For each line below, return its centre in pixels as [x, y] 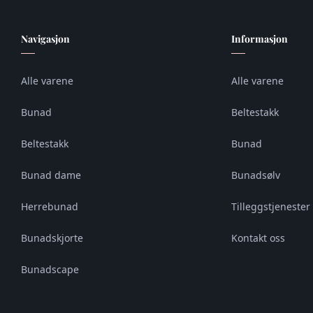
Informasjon [260, 39]
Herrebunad [49, 206]
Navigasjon [45, 39]
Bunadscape [50, 269]
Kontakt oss [259, 238]
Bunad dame [51, 175]
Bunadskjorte [52, 238]
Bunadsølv [256, 175]
